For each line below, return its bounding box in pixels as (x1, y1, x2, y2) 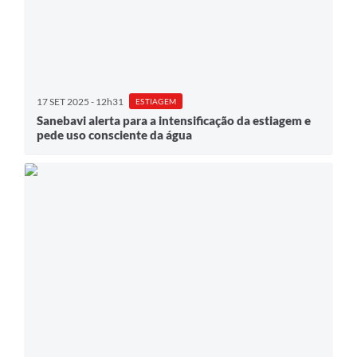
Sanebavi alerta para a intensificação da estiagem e (37, 113, 311, 128)
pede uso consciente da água (37, 127, 192, 143)
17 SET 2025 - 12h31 (37, 95, 124, 108)
